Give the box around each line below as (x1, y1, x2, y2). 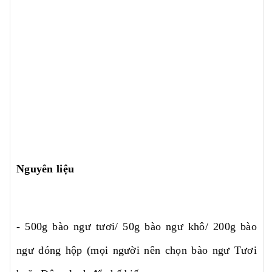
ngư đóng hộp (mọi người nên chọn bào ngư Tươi (16, 243, 257, 256)
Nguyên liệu (16, 162, 75, 175)
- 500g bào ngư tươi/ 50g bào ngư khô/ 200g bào (16, 220, 257, 233)
